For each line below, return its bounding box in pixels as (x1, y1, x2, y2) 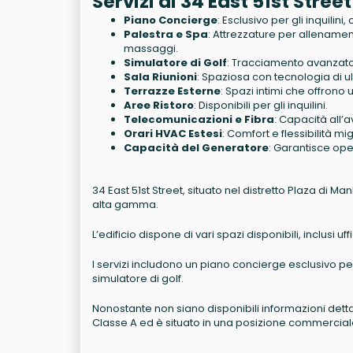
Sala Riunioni (124, 69, 197, 85)
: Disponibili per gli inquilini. (194, 98, 328, 113)
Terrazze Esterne (124, 84, 221, 99)
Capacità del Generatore (124, 140, 269, 156)
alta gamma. (92, 197, 158, 213)
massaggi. (124, 41, 178, 57)
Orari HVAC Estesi (124, 126, 222, 142)
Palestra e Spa (124, 27, 208, 43)
